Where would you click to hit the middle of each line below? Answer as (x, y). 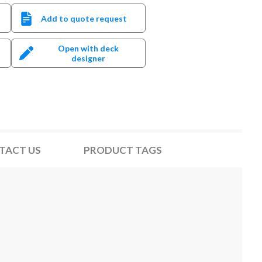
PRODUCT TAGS (123, 150)
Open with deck (89, 48)
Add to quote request (84, 18)
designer (89, 58)
